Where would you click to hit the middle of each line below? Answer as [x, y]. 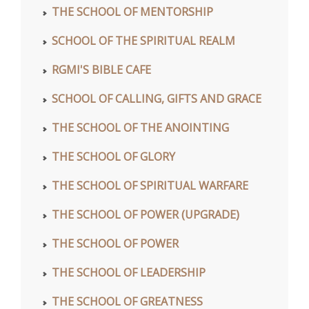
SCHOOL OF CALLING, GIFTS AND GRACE [157, 99]
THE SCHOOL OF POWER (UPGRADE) [146, 215]
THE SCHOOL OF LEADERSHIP [129, 273]
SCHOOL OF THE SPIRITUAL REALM [143, 41]
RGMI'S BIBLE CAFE [101, 70]
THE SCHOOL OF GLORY [113, 157]
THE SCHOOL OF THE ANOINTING [140, 128]
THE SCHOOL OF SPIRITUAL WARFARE [150, 186]
